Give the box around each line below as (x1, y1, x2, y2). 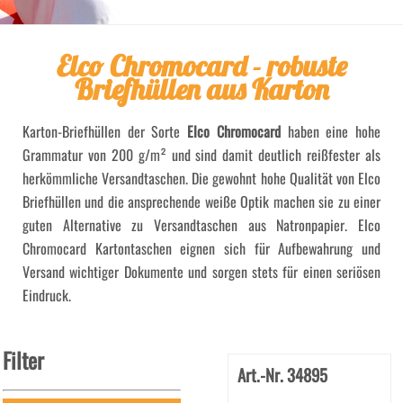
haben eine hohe (280, 121, 381, 143)
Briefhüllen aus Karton (74, 70, 329, 107)
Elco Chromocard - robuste (56, 47, 347, 84)
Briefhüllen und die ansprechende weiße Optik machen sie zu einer (22, 191, 381, 213)
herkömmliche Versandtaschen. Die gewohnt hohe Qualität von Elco (22, 167, 381, 190)
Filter (2, 344, 44, 376)
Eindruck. (22, 284, 71, 307)
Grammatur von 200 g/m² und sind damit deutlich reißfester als (22, 144, 381, 166)
